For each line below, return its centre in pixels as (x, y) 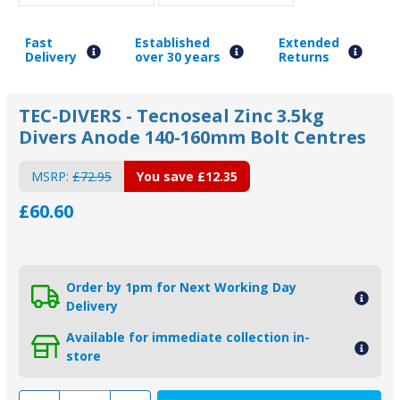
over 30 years (177, 57)
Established (172, 43)
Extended (308, 43)
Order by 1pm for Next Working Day (181, 287)
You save (165, 176)
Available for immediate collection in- (188, 337)
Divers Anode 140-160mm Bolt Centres (192, 137)
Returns (304, 57)
